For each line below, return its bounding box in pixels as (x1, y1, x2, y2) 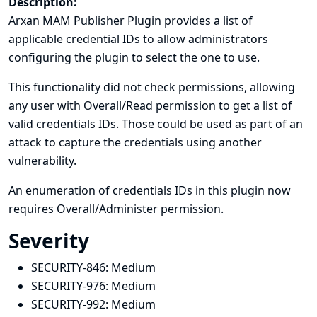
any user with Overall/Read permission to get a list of (8, 98, 292, 113)
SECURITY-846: (31, 260, 111, 275)
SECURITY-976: (31, 278, 111, 294)
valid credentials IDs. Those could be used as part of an (8, 116, 303, 132)
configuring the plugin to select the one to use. (8, 50, 260, 65)
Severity (8, 227, 94, 254)
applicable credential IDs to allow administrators (8, 31, 268, 47)
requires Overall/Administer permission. (8, 201, 224, 217)
